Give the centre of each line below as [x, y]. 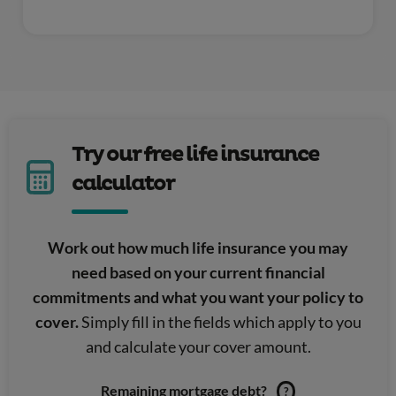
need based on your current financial [198, 272]
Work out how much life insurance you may [198, 247]
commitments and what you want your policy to [198, 297]
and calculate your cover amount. [198, 346]
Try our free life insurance [195, 154]
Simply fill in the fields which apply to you [221, 321]
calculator [123, 183]
